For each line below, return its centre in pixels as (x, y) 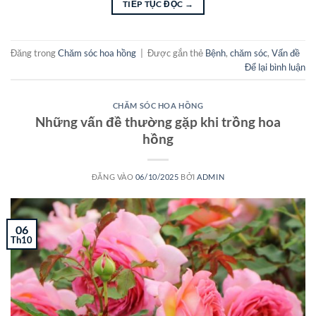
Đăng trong (34, 53)
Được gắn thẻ (176, 53)
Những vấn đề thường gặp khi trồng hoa (158, 121)
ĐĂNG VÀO (113, 176)
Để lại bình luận (275, 67)
